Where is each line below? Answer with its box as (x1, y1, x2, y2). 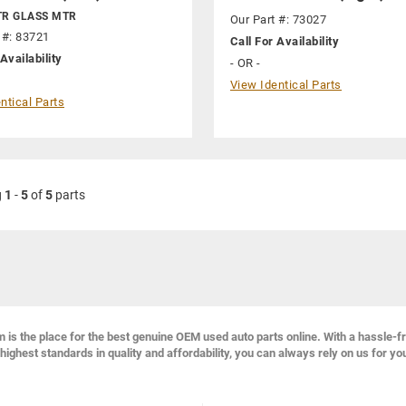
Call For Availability (229, 34, 340, 48)
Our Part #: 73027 (229, 12, 327, 26)
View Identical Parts (229, 77, 342, 92)
